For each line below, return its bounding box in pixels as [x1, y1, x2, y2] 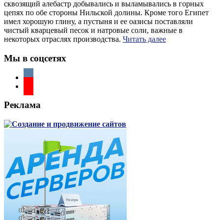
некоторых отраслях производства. [4, 35, 123, 44]
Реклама [4, 100, 41, 110]
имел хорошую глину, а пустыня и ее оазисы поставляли [4, 17, 193, 26]
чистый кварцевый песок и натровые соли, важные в [4, 26, 183, 35]
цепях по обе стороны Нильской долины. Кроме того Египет [4, 8, 209, 17]
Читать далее [123, 35, 166, 44]
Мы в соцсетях [4, 53, 66, 64]
